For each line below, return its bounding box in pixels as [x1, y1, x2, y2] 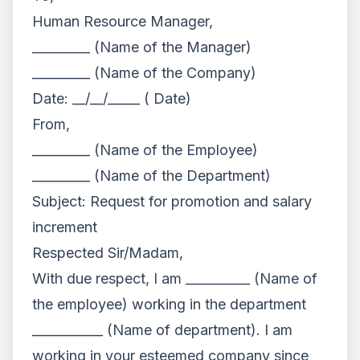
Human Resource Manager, [32, 13, 213, 30]
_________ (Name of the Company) [32, 64, 256, 81]
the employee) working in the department [32, 296, 306, 313]
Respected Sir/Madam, [32, 244, 183, 261]
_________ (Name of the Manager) [32, 39, 252, 55]
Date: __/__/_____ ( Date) [32, 90, 191, 107]
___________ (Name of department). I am [32, 321, 292, 338]
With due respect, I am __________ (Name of [32, 270, 317, 287]
